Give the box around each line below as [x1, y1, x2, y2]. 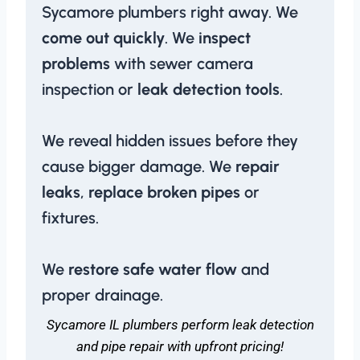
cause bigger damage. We [42, 157, 235, 176]
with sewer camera [110, 54, 253, 73]
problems [42, 54, 110, 73]
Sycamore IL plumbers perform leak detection [46, 317, 314, 333]
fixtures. [42, 208, 103, 227]
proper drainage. [42, 285, 163, 305]
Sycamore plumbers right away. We [42, 2, 298, 22]
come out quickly [42, 28, 165, 47]
